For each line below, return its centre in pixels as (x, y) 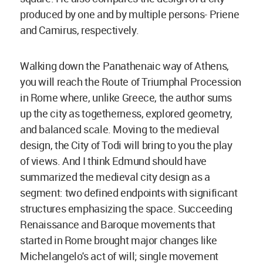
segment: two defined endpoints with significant (129, 193)
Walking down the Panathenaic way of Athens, (124, 66)
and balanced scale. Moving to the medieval (120, 129)
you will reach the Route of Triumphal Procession (131, 82)
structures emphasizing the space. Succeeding (126, 209)
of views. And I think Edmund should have (113, 161)
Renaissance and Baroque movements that (118, 225)
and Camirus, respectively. (80, 30)
